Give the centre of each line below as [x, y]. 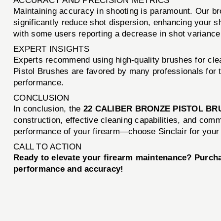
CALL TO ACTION [48, 147]
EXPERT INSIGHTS [51, 49]
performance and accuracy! [69, 169]
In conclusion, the [48, 109]
